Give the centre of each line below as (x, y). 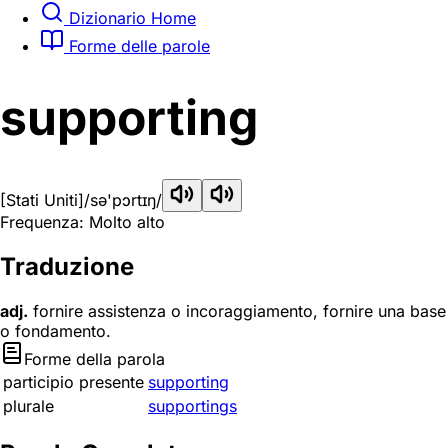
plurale (28, 406)
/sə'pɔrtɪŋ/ (123, 200)
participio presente (73, 382)
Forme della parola (94, 359)
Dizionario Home (130, 17)
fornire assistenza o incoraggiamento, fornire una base (237, 311)
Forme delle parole (137, 45)
